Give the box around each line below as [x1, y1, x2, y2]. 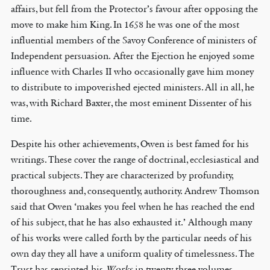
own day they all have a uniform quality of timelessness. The [10, 248, 254, 260]
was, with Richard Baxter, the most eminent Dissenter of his [10, 97, 252, 109]
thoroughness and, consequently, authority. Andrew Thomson [10, 185, 259, 197]
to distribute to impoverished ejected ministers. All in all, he [10, 81, 254, 93]
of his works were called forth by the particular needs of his [10, 232, 252, 244]
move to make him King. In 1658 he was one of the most [10, 19, 239, 31]
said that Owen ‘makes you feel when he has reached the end [10, 201, 255, 213]
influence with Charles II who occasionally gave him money [10, 66, 254, 78]
